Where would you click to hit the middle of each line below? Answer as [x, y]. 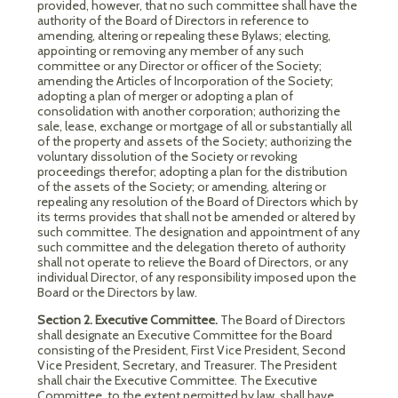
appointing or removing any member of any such [171, 51]
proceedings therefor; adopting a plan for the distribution [192, 171]
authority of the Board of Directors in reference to [173, 20]
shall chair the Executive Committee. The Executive [177, 380]
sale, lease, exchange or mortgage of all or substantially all [195, 126]
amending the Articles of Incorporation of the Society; [185, 81]
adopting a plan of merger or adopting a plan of [165, 96]
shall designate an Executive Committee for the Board [185, 335]
